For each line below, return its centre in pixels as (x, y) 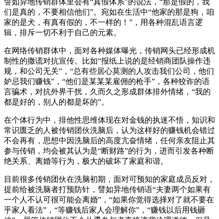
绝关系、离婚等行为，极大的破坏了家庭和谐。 (86, 161)
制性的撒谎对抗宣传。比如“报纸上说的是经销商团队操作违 (107, 61)
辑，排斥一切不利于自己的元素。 (63, 32)
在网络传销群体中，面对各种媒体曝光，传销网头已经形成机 (109, 50)
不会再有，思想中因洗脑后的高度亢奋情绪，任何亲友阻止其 (109, 140)
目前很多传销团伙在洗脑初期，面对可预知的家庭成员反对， (109, 179)
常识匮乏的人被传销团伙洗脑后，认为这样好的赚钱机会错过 (109, 130)
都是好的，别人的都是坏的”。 (56, 102)
